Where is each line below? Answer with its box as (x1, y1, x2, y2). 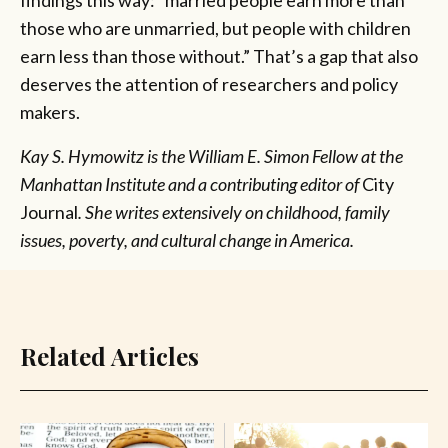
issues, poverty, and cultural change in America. (20, 229, 354, 252)
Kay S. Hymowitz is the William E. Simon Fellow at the (20, 145, 403, 168)
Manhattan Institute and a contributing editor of (20, 173, 362, 196)
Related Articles (20, 340, 199, 373)
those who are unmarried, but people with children (20, 17, 411, 40)
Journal (20, 201, 78, 224)
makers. (20, 101, 83, 124)
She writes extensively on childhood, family (85, 201, 390, 224)
